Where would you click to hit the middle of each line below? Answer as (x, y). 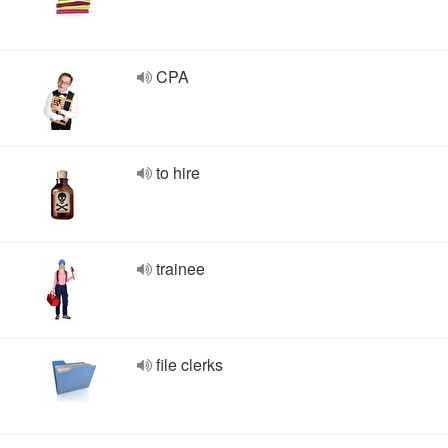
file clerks (189, 364)
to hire (178, 172)
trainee (180, 268)
